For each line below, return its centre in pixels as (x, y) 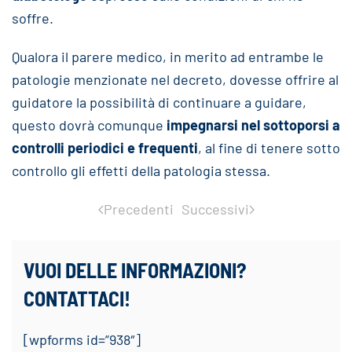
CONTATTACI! (77, 298)
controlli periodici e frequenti (105, 148)
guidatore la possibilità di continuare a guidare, (159, 102)
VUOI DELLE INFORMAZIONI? (135, 270)
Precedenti (138, 209)
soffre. (33, 18)
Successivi (215, 209)
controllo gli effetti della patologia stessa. (141, 170)
